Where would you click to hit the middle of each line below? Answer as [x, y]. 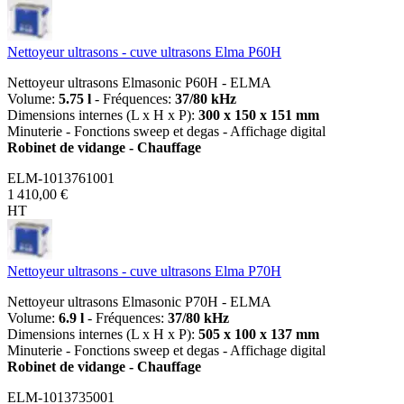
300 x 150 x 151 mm [259, 115]
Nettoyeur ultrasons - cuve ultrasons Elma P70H [144, 271]
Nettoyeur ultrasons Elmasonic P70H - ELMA [139, 301]
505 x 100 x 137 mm [259, 334]
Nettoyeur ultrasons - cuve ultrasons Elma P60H [144, 51]
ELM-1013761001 [61, 178]
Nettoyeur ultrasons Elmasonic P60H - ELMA [139, 82]
